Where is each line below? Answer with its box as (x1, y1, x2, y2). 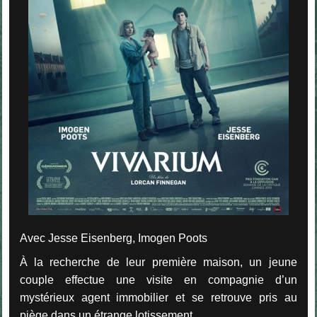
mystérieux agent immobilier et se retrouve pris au (19, 291, 297, 304)
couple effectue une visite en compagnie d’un (19, 273, 297, 286)
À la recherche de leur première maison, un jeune (19, 255, 297, 268)
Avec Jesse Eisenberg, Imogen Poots (19, 231, 207, 244)
